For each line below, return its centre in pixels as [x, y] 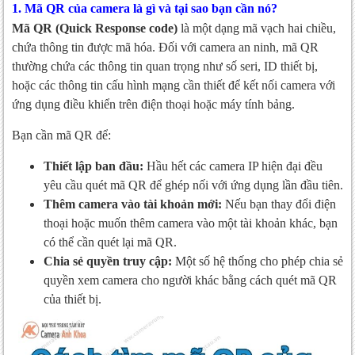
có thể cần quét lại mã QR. [110, 242]
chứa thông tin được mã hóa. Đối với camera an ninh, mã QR [165, 48]
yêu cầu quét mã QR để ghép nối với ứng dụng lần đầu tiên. [193, 185]
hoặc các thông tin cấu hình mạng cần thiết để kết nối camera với [174, 86]
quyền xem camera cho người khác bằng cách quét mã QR [190, 281]
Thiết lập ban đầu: [94, 166]
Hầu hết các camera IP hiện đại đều [233, 166]
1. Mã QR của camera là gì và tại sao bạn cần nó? [145, 9]
